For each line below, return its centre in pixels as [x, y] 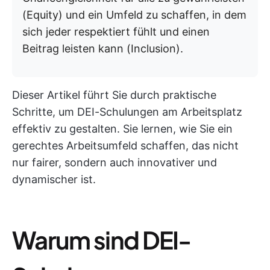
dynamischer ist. [54, 179]
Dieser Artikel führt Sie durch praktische [114, 95]
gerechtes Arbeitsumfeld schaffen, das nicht [125, 146]
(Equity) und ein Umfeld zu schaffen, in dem [134, 15]
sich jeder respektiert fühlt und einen [116, 32]
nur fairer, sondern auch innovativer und [115, 162]
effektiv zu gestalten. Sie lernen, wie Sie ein [122, 129]
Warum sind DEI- [102, 240]
